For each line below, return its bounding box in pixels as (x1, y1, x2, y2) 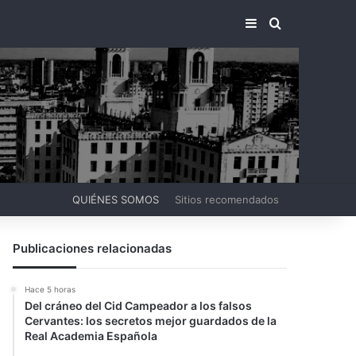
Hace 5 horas (25, 284, 76, 294)
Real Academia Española (25, 329, 158, 342)
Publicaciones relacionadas (13, 241, 172, 256)
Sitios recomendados (175, 193, 279, 206)
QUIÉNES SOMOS (72, 193, 159, 206)
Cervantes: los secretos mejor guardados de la (25, 314, 277, 327)
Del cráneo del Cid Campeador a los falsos (25, 299, 253, 312)
